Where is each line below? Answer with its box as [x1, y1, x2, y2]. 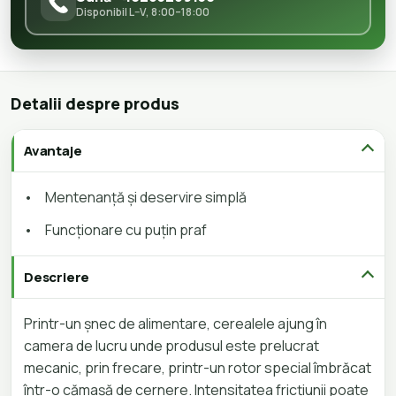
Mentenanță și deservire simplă [45, 187, 247, 207]
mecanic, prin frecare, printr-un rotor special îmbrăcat [24, 357, 371, 377]
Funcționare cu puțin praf [45, 219, 207, 240]
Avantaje [24, 141, 82, 160]
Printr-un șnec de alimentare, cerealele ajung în [24, 313, 327, 333]
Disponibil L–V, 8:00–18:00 [75, 4, 209, 19]
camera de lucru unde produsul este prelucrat [24, 335, 319, 355]
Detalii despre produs [11, 92, 179, 114]
